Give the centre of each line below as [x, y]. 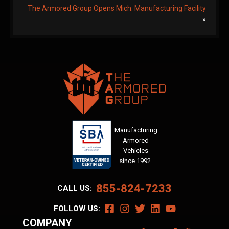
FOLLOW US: [79, 208]
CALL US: [77, 188]
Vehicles [136, 150]
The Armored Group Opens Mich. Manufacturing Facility [117, 8]
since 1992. [136, 161]
